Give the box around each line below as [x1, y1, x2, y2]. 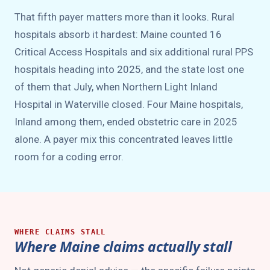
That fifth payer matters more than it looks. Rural [14, 11, 234, 23]
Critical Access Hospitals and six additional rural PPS [14, 46, 253, 58]
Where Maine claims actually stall [14, 237, 232, 256]
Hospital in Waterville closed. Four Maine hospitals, [14, 98, 243, 110]
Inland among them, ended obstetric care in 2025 [14, 116, 237, 128]
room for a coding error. [14, 151, 124, 163]
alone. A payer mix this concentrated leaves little [14, 133, 233, 145]
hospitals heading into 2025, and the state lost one [14, 63, 244, 75]
